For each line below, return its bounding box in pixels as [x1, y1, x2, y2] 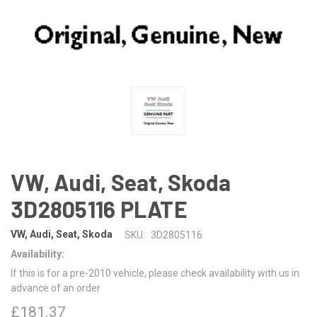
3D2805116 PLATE [11, 195, 188, 222]
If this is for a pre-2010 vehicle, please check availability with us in [11, 267, 299, 279]
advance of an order [11, 282, 100, 294]
